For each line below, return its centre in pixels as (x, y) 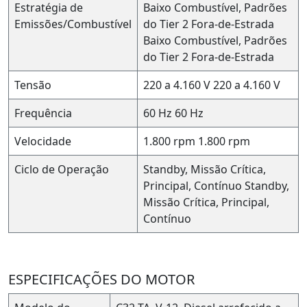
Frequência (43, 113)
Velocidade (43, 141)
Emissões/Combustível (73, 24)
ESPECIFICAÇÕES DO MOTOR (101, 279)
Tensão (33, 85)
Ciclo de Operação (62, 169)
